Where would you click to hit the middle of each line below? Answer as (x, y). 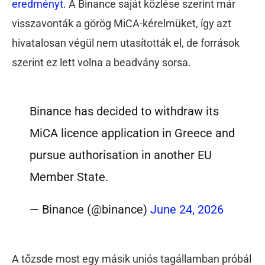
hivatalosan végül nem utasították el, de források (126, 43)
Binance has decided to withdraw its (125, 111)
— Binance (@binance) (90, 209)
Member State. (69, 177)
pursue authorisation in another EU (121, 155)
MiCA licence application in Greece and (132, 133)
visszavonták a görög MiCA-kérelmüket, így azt (122, 24)
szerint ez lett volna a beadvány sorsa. (103, 63)
